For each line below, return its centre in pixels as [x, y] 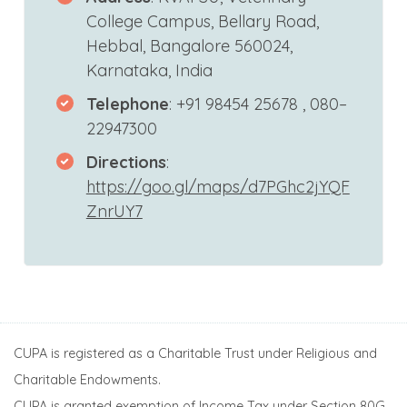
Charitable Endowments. [87, 380]
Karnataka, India [149, 71]
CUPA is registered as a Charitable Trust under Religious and [195, 354]
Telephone [127, 104]
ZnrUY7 [114, 212]
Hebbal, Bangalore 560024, [189, 46]
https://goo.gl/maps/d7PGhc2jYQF [218, 187]
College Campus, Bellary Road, [202, 22]
